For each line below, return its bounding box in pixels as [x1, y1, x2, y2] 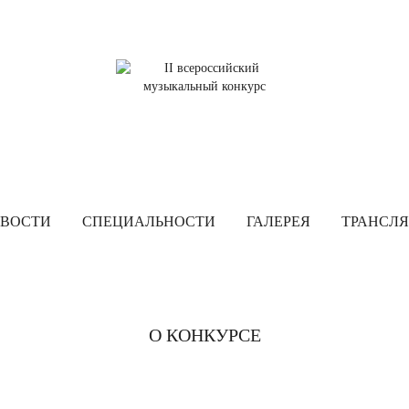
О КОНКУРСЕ [148, 325, 261, 345]
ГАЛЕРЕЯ [246, 214, 310, 229]
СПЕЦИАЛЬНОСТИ [82, 214, 215, 229]
